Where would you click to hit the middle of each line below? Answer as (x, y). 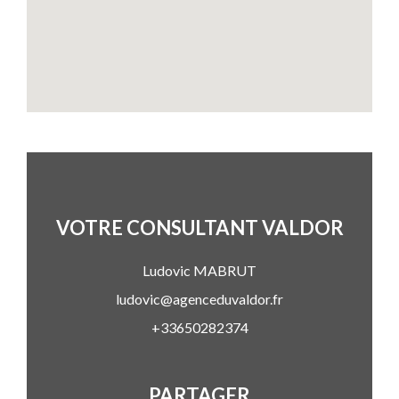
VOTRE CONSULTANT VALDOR (199, 228)
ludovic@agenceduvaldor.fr (199, 299)
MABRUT (224, 271)
